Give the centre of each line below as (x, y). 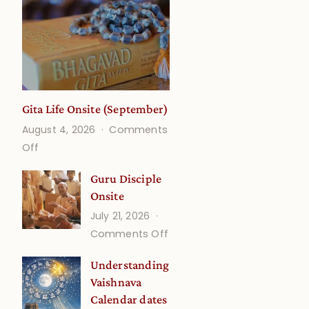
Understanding (130, 265)
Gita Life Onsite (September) (95, 109)
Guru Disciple (126, 178)
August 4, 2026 (60, 129)
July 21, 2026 (121, 216)
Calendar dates (129, 299)
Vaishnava (116, 282)
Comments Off (129, 233)
